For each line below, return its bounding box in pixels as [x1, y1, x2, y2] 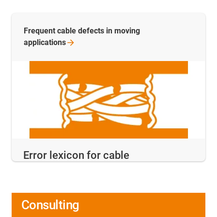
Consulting [21, 197, 79, 212]
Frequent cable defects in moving [24, 26, 140, 36]
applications [24, 38, 66, 47]
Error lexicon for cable [23, 149, 129, 161]
